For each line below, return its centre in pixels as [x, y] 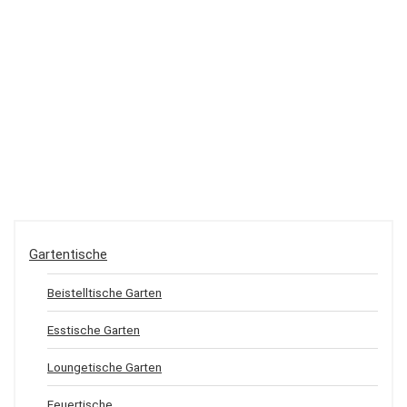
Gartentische [68, 255]
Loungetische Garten [104, 367]
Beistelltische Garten [104, 293]
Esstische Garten [94, 330]
